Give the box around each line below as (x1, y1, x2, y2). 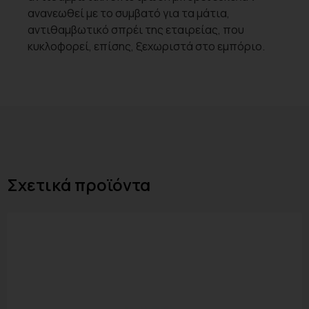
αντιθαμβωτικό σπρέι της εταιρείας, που (28, 22, 244, 38)
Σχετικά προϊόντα (7, 172, 150, 196)
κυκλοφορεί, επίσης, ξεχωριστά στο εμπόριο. (28, 39, 265, 54)
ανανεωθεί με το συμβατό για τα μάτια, (28, 6, 230, 21)
